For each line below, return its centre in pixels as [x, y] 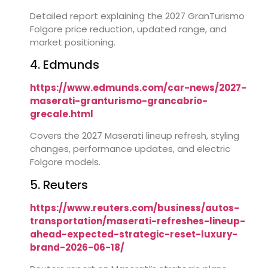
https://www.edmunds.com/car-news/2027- [138, 87]
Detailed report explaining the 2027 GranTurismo [137, 16]
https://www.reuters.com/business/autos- [135, 208]
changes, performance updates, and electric [130, 149]
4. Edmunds [65, 64]
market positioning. [73, 42]
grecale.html [62, 114]
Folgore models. [65, 162]
